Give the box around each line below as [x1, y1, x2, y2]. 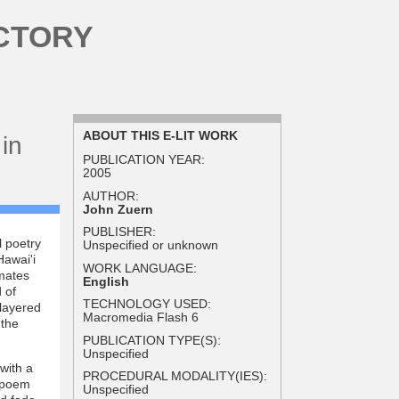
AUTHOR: [83, 188, 140, 203]
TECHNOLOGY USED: [83, 297, 212, 312]
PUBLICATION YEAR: [83, 152, 206, 167]
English [83, 273, 130, 289]
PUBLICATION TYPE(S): [83, 332, 222, 347]
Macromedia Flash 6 [83, 310, 199, 325]
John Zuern [83, 201, 154, 216]
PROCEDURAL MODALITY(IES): [83, 369, 268, 384]
